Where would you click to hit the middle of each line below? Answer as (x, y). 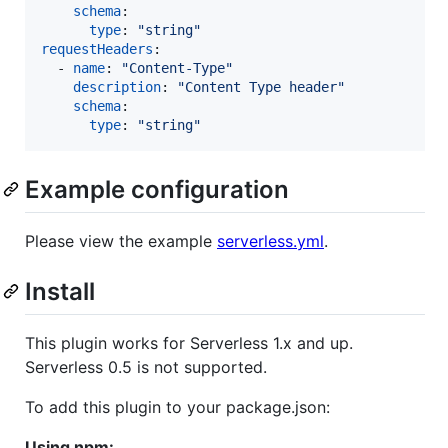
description (117, 86)
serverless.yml (270, 240)
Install (60, 291)
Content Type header (261, 86)
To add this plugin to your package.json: (177, 407)
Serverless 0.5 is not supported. (146, 367)
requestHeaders (97, 48)
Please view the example (121, 240)
